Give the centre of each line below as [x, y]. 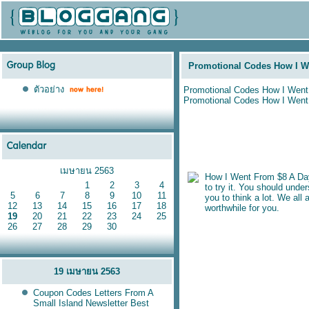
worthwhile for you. [242, 208]
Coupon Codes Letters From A [93, 293]
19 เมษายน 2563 [87, 271]
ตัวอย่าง [49, 89]
